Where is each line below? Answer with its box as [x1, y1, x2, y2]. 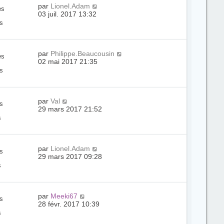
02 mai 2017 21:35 [38, 57, 98, 65]
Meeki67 [50, 192, 78, 200]
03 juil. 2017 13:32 [38, 10, 97, 18]
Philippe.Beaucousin [50, 49, 115, 57]
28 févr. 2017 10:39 [38, 200, 100, 208]
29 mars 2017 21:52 [38, 105, 102, 113]
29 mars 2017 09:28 [38, 152, 102, 160]
